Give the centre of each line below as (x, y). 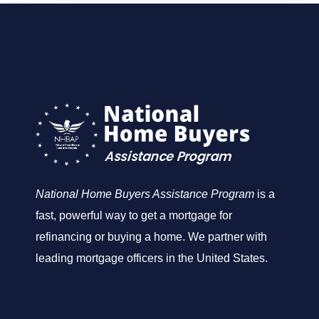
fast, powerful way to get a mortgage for (134, 216)
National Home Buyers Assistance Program (145, 194)
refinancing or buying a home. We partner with (151, 237)
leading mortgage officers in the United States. (153, 258)
